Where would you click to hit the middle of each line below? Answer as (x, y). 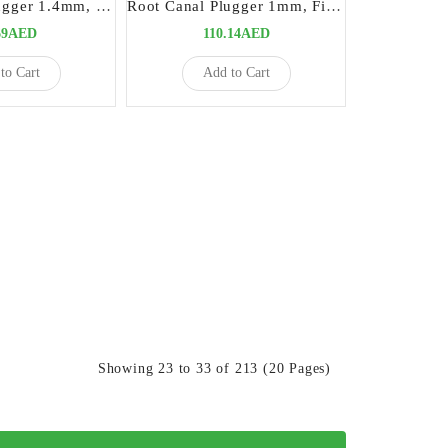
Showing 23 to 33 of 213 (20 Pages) (214, 368)
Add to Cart (236, 73)
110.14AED (236, 33)
